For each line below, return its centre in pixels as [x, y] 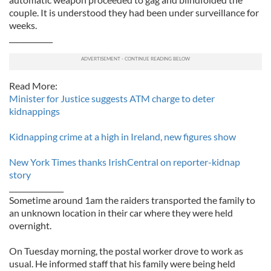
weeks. [23, 25]
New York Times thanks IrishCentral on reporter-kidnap [125, 162]
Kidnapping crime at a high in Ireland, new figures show [122, 136]
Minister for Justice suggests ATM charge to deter [112, 98]
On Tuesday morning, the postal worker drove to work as [126, 251]
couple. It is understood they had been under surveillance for [134, 12]
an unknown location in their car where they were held [121, 213]
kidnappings [34, 111]
